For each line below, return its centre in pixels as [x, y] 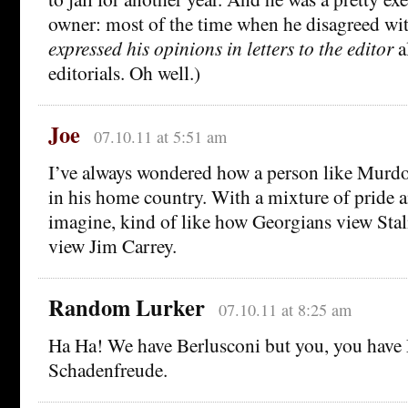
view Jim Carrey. [112, 245]
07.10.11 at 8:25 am [285, 309]
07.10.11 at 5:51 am [160, 136]
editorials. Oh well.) [124, 72]
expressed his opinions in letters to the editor [221, 47]
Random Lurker [127, 307]
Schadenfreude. [108, 369]
